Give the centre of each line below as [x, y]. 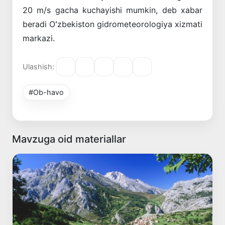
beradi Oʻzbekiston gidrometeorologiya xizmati [113, 24]
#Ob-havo [46, 92]
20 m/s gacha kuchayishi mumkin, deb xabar [113, 10]
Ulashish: [38, 67]
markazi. [39, 38]
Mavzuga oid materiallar [69, 139]
